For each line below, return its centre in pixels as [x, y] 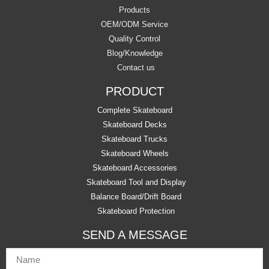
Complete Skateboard [134, 110]
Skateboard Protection [136, 211]
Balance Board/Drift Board [136, 196]
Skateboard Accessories [134, 168]
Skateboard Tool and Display [136, 182]
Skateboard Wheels [134, 153]
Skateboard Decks [134, 124]
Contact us [136, 67]
